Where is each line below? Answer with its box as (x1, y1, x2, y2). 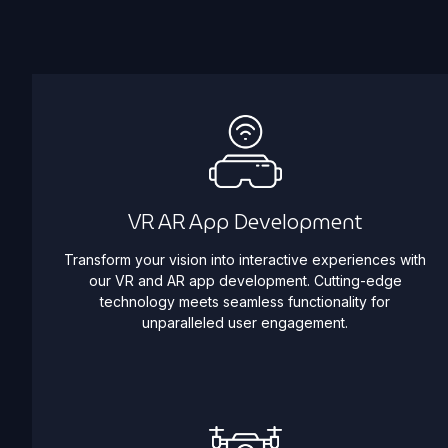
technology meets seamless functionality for (100, 292, 391, 310)
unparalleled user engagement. (142, 313, 349, 331)
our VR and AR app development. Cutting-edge (88, 271, 402, 289)
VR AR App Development (128, 205, 363, 238)
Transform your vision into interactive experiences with (64, 250, 427, 268)
